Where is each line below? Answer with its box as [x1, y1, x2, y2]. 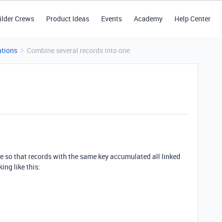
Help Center [174, 14, 211, 23]
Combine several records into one [27, 46, 130, 55]
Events [101, 14, 122, 23]
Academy [133, 14, 163, 23]
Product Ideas [46, 14, 89, 23]
